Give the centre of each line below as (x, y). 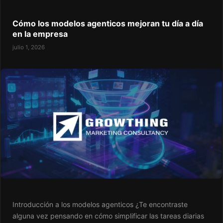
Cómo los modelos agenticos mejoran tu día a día (108, 24)
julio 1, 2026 (29, 48)
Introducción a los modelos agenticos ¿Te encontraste (100, 205)
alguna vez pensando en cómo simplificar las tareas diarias (108, 216)
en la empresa (40, 34)
